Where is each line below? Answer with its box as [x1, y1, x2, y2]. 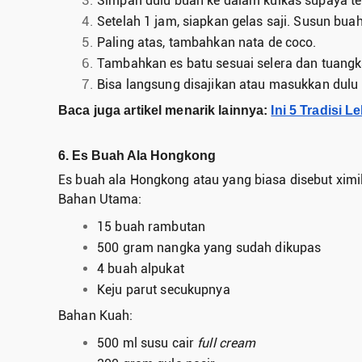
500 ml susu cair [97, 335, 198, 351]
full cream [197, 335, 256, 351]
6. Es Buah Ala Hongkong [58, 148, 216, 162]
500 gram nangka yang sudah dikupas [97, 240, 322, 256]
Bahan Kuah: [58, 308, 133, 324]
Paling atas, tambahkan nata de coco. [97, 34, 317, 50]
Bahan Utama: [58, 192, 142, 208]
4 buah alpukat [97, 261, 184, 277]
